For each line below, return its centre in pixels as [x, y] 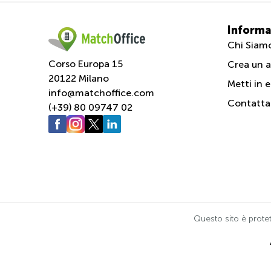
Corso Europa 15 [86, 64]
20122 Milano [79, 78]
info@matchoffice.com [101, 93]
